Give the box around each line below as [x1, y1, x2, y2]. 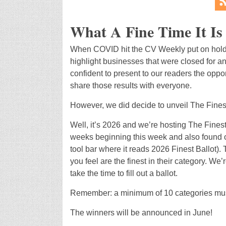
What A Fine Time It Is [70, 20, 222, 42]
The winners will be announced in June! [70, 208, 212, 217]
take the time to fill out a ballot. [70, 168, 178, 178]
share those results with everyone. [70, 81, 192, 90]
